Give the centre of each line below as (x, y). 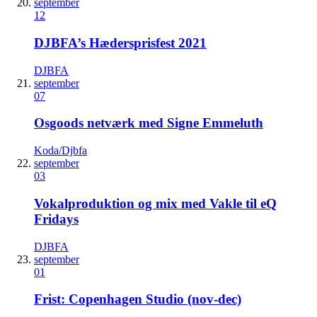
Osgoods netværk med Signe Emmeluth (149, 123)
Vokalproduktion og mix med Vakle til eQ (155, 203)
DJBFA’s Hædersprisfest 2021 (120, 42)
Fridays (56, 219)
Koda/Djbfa (60, 151)
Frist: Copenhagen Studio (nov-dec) (138, 299)
